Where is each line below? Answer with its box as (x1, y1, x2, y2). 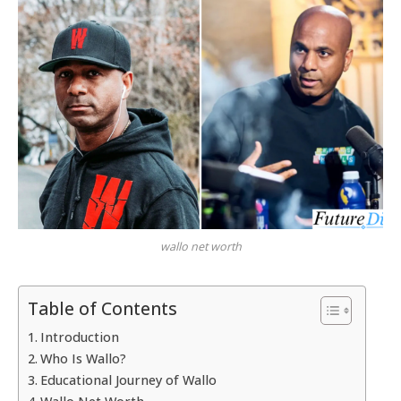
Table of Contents (28, 296, 177, 321)
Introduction (39, 328, 119, 346)
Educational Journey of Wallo (39, 371, 217, 388)
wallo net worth (159, 238, 242, 254)
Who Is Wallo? (39, 349, 126, 367)
